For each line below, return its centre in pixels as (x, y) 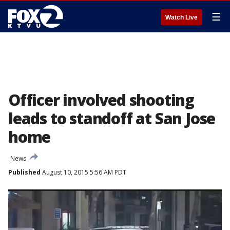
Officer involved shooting (101, 100)
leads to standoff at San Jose (112, 118)
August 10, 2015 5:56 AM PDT (83, 172)
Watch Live (181, 17)
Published (24, 172)
